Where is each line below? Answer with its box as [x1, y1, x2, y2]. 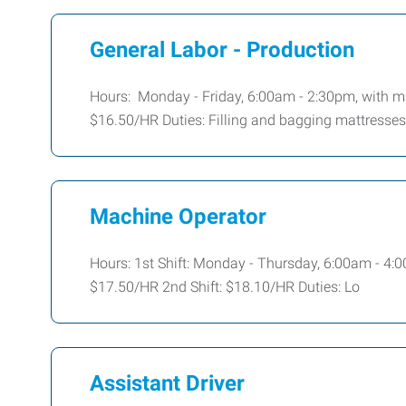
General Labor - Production [90, 36, 354, 63]
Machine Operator [90, 203, 266, 229]
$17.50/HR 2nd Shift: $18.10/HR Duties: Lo [90, 278, 360, 295]
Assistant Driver [90, 370, 245, 396]
